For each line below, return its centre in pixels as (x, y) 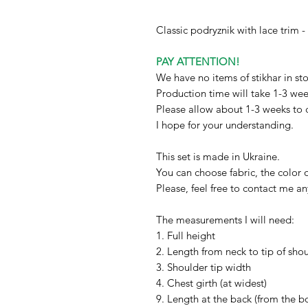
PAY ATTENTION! (198, 62)
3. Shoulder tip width (203, 267)
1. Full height (186, 236)
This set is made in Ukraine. (218, 157)
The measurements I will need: (225, 220)
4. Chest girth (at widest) (211, 283)
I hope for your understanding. (225, 125)
